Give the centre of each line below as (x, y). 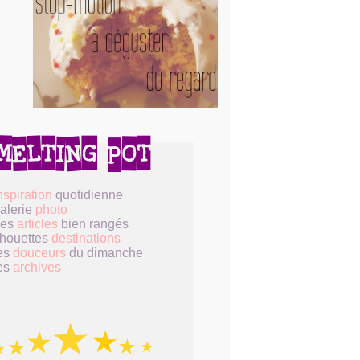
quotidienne (88, 195)
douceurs (39, 253)
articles (37, 224)
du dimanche (104, 253)
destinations (86, 239)
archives (37, 268)
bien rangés (93, 224)
